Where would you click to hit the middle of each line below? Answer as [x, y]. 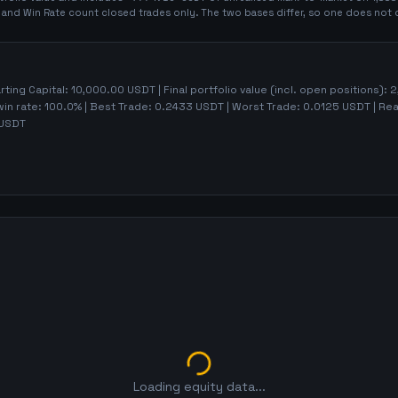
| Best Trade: [118, 107]
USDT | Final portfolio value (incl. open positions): [257, 90]
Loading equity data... [199, 386]
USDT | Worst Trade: [248, 107]
